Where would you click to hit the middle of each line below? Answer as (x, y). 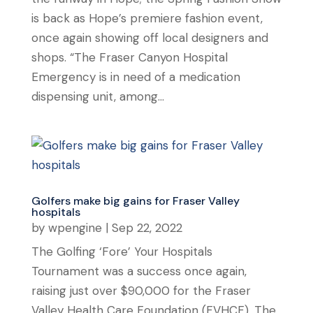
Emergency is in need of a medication (136, 77)
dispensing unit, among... (97, 96)
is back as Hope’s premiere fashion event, (147, 18)
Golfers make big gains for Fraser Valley (135, 201)
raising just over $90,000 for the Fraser (141, 290)
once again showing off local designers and (150, 37)
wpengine (75, 227)
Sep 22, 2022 (147, 227)
